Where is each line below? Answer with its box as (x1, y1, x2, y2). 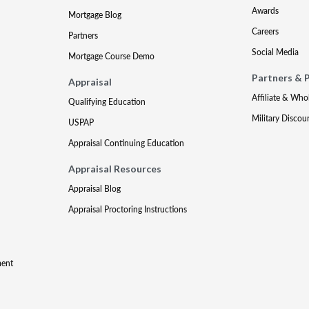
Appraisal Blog (68, 183, 121, 195)
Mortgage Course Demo (68, 50, 155, 62)
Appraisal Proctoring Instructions (68, 203, 188, 215)
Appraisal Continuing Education (68, 137, 185, 149)
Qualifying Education (68, 96, 146, 108)
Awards (251, 5, 279, 17)
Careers (251, 26, 279, 37)
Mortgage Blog (68, 9, 122, 21)
